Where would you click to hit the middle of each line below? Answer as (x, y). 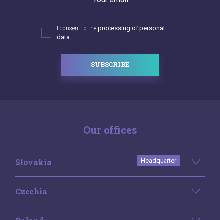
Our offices (110, 130)
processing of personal (131, 28)
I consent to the (77, 28)
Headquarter (159, 161)
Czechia (31, 191)
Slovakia (33, 162)
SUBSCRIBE (110, 65)
